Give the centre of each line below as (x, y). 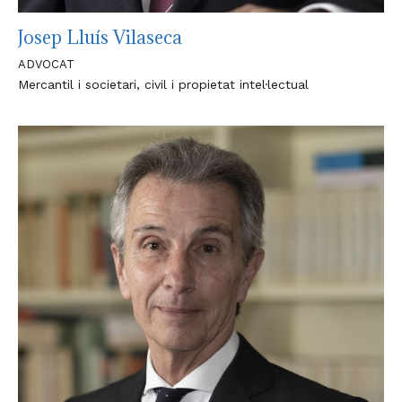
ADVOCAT (46, 64)
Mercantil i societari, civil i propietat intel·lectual (163, 84)
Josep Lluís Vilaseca (100, 38)
